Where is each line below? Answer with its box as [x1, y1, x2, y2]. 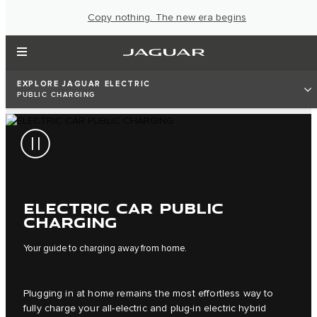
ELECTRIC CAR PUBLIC [23, 197, 224, 218]
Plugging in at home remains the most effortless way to [23, 287, 274, 299]
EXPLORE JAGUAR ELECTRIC [17, 79, 151, 88]
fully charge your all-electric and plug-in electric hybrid [23, 302, 267, 314]
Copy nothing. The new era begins [87, 11, 247, 23]
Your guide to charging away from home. [23, 242, 187, 254]
